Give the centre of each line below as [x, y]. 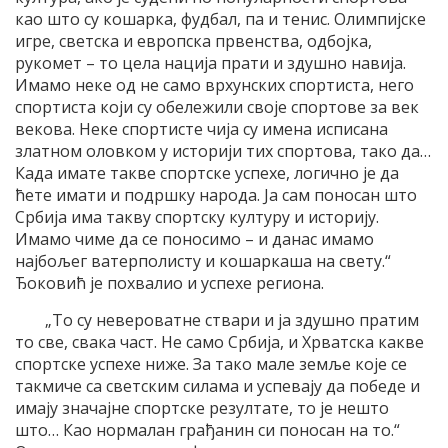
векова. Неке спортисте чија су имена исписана [201, 129]
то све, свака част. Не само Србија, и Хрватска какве [219, 342]
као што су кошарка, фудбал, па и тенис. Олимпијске [220, 19]
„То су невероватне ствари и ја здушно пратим [232, 320]
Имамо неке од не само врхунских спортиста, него [214, 85]
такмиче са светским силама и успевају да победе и [217, 386]
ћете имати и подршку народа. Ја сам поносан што [216, 195]
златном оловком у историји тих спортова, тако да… [223, 151]
